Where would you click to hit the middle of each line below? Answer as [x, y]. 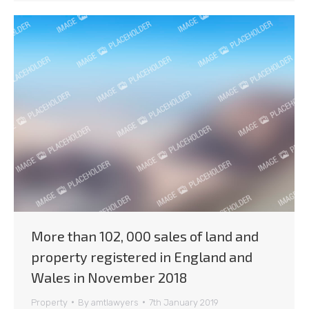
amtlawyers [115, 302]
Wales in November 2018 [109, 277]
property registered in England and [142, 256]
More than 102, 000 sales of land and [145, 236]
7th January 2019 [184, 302]
